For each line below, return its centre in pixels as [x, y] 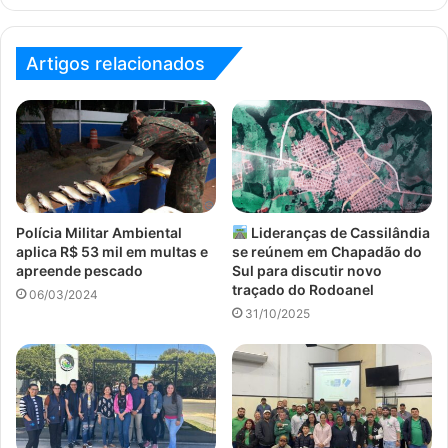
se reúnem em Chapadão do [327, 251]
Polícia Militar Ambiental [99, 232]
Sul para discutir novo [307, 270]
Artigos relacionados [115, 64]
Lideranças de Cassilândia [338, 232]
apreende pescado [79, 270]
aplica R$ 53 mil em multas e [112, 251]
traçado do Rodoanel [303, 289]
